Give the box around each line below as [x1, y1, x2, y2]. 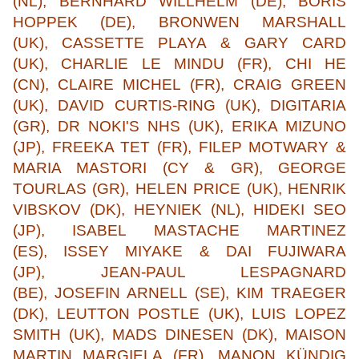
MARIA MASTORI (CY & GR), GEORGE [13, 159, 346, 177]
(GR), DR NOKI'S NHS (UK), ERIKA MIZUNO [13, 118, 346, 135]
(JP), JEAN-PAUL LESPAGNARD [13, 264, 346, 281]
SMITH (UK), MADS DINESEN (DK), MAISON [13, 326, 346, 344]
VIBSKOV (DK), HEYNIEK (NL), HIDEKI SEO [13, 201, 346, 219]
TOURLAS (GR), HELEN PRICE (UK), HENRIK [13, 180, 346, 198]
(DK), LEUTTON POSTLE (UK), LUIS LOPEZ [13, 305, 346, 323]
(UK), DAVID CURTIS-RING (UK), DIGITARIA [13, 97, 346, 115]
